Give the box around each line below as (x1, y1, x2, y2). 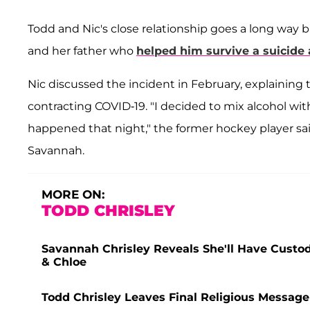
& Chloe (42, 255, 86, 268)
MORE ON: (42, 187, 104, 201)
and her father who (28, 44, 136, 57)
